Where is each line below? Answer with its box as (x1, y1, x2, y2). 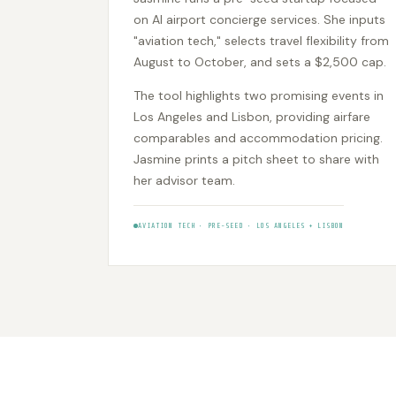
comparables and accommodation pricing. (133, 130, 383, 147)
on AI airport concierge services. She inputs (133, 11, 385, 28)
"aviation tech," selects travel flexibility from (133, 33, 389, 49)
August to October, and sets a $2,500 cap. (133, 54, 386, 71)
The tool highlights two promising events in (133, 88, 384, 104)
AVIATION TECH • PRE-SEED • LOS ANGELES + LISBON (138, 222, 345, 231)
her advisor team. (133, 172, 235, 189)
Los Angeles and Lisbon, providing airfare (133, 109, 370, 126)
